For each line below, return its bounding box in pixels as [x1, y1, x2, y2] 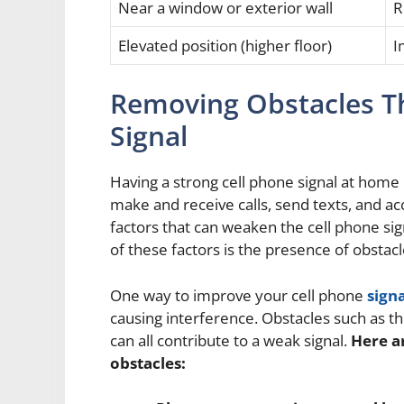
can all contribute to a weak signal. [110, 329, 351, 351]
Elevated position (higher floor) [118, 34, 332, 56]
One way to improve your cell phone [110, 284, 367, 306]
